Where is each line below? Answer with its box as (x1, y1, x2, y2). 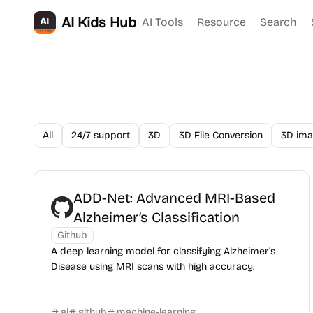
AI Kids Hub (61, 14, 136, 31)
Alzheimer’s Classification (73, 209, 240, 226)
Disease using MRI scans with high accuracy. (51, 261, 254, 272)
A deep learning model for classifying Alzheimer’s (51, 245, 275, 257)
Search (260, 15, 297, 29)
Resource (197, 15, 246, 29)
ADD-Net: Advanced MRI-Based (73, 189, 275, 206)
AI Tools (142, 15, 183, 29)
